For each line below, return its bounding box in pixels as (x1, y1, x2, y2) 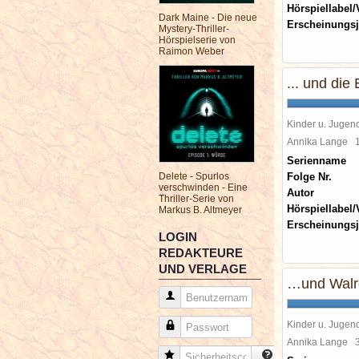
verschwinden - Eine (159, 182, 248, 193)
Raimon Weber (159, 46, 224, 57)
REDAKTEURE (159, 246, 243, 260)
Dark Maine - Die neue (159, 12, 257, 23)
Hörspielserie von (159, 34, 236, 46)
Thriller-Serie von (159, 193, 234, 204)
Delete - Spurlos (159, 171, 229, 182)
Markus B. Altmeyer (159, 204, 242, 216)
